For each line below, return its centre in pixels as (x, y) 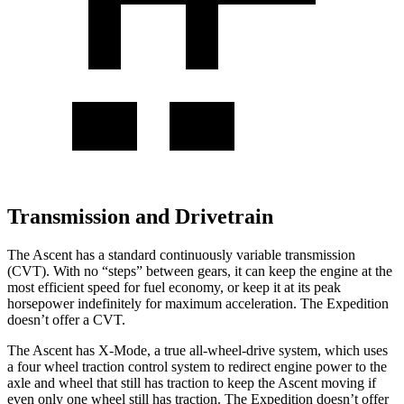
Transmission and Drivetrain (140, 217)
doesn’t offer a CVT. (66, 319)
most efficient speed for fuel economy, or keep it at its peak (174, 287)
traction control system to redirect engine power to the (233, 366)
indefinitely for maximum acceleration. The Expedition (231, 303)
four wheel (48, 366)
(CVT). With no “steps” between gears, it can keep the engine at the (200, 271)
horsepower (41, 303)
